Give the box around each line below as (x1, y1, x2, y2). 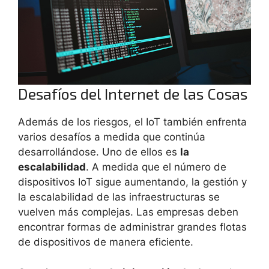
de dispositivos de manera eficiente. (18, 236, 193, 249)
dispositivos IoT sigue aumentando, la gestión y (18, 176, 247, 189)
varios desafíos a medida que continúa (18, 131, 205, 144)
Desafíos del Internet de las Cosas (18, 85, 247, 103)
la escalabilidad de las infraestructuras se (18, 191, 220, 204)
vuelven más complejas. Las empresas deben (18, 206, 238, 219)
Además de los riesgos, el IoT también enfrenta (18, 116, 247, 128)
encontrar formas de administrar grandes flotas (18, 221, 247, 234)
